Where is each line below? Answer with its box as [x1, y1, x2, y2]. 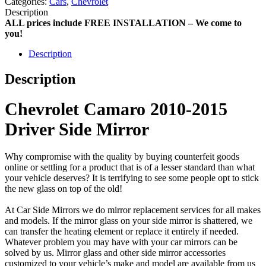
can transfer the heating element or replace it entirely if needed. [5, 226, 239, 237]
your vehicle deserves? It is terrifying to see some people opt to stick [5, 173, 259, 183]
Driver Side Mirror [5, 119, 149, 140]
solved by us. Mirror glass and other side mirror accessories [5, 248, 226, 258]
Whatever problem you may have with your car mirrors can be [5, 237, 237, 248]
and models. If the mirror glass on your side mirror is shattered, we [5, 216, 252, 226]
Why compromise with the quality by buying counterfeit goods [5, 151, 239, 162]
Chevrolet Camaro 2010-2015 [5, 99, 227, 119]
